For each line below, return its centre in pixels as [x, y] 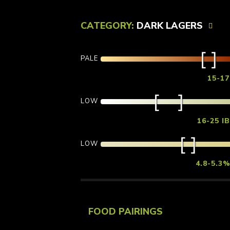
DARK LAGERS [169, 26]
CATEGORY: [108, 26]
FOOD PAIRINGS [125, 212]
